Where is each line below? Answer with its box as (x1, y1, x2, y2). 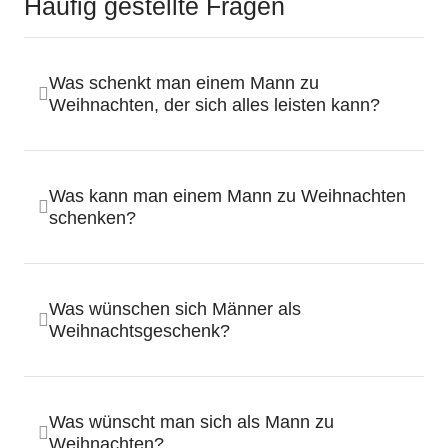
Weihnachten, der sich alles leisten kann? (49, 94, 380, 115)
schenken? (49, 207, 136, 228)
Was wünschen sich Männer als (49, 298, 301, 319)
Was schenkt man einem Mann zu (49, 72, 319, 93)
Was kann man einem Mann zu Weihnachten (49, 185, 406, 206)
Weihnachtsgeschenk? (49, 320, 230, 341)
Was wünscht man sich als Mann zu (49, 411, 334, 432)
